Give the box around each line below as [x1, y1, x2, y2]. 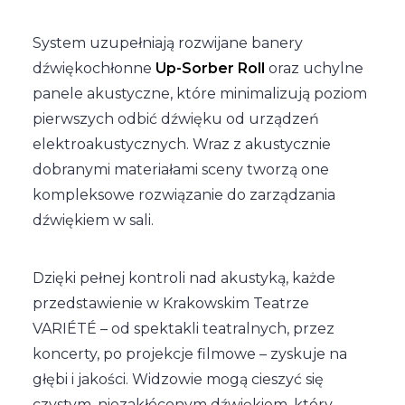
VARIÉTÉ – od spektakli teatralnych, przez [33, 320, 334, 337]
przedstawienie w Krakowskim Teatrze [33, 295, 309, 312]
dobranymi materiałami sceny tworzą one [33, 161, 329, 178]
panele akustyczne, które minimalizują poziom [33, 85, 367, 102]
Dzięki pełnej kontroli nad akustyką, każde [33, 269, 335, 287]
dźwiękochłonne [33, 60, 155, 77]
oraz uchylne [265, 60, 363, 77]
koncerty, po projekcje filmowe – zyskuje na [33, 345, 347, 363]
